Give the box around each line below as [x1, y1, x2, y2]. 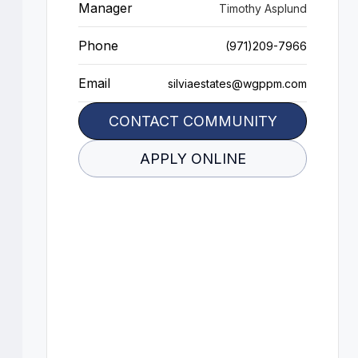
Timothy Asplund [219, 2, 307, 15]
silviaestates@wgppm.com [168, 77, 307, 90]
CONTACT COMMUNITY [108, 113, 277, 129]
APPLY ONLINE [139, 150, 246, 167]
